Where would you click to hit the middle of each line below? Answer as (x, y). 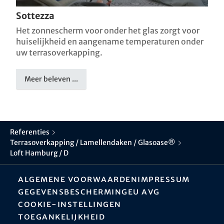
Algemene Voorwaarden (78, 179)
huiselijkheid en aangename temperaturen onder (110, 42)
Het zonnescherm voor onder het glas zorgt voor (108, 31)
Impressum (164, 179)
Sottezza (35, 16)
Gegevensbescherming (73, 192)
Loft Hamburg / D (39, 153)
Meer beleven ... (51, 79)
